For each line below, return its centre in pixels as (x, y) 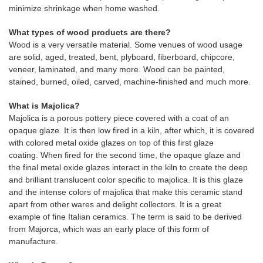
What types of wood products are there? (90, 32)
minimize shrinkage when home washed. (85, 8)
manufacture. (33, 241)
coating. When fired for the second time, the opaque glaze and (125, 155)
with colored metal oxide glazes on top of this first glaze (111, 143)
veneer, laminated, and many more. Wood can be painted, (117, 69)
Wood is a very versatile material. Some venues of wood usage (126, 45)
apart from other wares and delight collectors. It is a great (115, 204)
